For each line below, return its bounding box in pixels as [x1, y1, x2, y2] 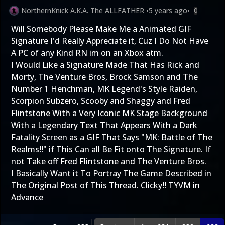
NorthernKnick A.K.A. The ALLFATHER [21, 5, 144, 15]
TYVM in [166, 179, 200, 191]
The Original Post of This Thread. [11, 179, 141, 191]
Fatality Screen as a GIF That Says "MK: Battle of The [11, 131, 212, 143]
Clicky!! [141, 179, 166, 191]
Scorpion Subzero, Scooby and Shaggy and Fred [11, 95, 190, 106]
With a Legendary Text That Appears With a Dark [11, 119, 197, 131]
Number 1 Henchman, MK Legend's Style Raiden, [11, 83, 197, 94]
